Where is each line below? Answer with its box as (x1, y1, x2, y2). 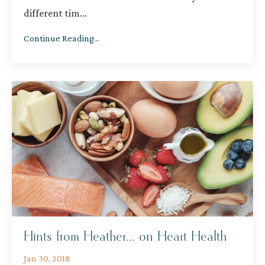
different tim (24, 7, 80, 19)
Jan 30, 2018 (24, 253, 70, 264)
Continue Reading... (24, 33, 99, 43)
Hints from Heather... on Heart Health (24, 230, 227, 244)
